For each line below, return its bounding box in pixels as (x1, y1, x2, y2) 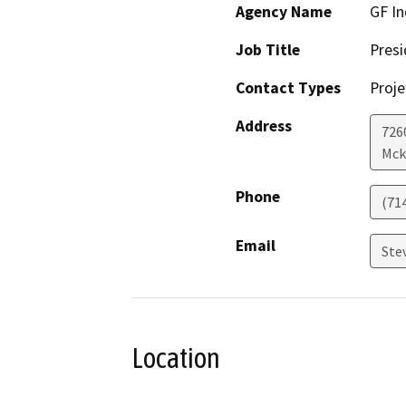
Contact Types (236, 78, 341, 99)
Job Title (236, 40, 300, 61)
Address (236, 116, 292, 137)
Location (131, 342, 220, 375)
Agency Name (236, 2, 332, 23)
